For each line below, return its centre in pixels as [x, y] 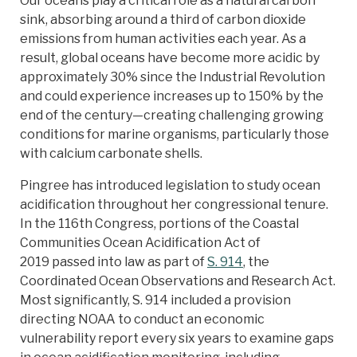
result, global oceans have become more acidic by [170, 58]
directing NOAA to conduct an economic [142, 320]
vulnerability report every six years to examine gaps [177, 339]
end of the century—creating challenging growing [172, 116]
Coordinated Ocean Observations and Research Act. [178, 281]
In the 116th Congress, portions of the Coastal [159, 224]
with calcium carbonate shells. [112, 154]
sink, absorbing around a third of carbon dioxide [163, 20]
